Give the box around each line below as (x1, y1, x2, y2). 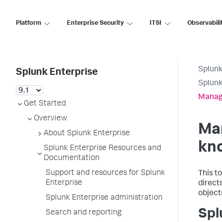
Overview (34, 115, 67, 123)
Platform (16, 20, 41, 27)
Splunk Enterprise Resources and (44, 145, 161, 153)
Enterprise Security (67, 20, 124, 27)
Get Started (24, 100, 66, 108)
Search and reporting (46, 209, 121, 217)
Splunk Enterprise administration (46, 194, 163, 202)
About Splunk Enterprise (44, 130, 130, 138)
